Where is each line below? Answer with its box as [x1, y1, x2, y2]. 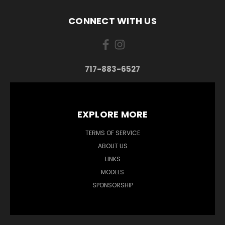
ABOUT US [97, 141, 128, 150]
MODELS [101, 167, 124, 176]
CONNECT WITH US [68, 14, 157, 27]
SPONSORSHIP [92, 180, 133, 189]
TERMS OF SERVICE [85, 128, 140, 137]
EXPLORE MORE [77, 107, 148, 121]
